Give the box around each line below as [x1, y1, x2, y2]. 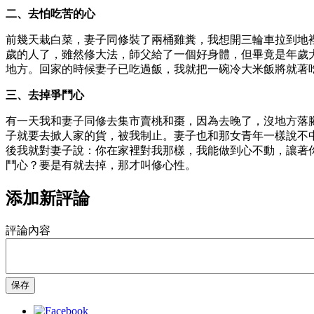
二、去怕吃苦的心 [6, 7, 95, 20]
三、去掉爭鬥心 [6, 88, 84, 101]
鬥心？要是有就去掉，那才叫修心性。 [6, 158, 196, 171]
